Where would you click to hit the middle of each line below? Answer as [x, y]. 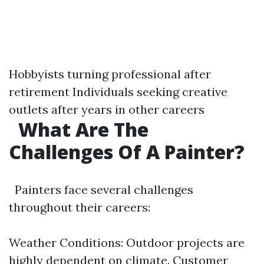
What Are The [81, 129]
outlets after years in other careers [107, 109]
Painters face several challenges [101, 189]
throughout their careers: [80, 207]
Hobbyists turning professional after [110, 74]
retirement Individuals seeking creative [118, 92]
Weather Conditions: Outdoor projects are [127, 242]
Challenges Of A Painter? [127, 152]
